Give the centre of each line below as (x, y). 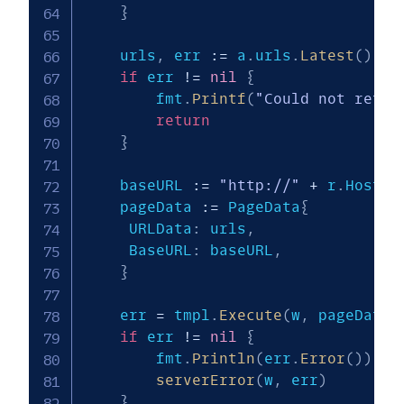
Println (223, 359)
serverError (205, 381)
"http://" (259, 186)
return (183, 121)
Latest (327, 56)
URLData (156, 229)
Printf (219, 99)
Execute (250, 316)
